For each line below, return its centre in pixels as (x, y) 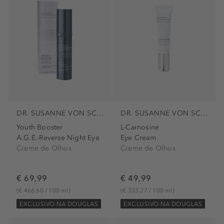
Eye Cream (138, 138)
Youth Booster (40, 127)
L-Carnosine (140, 127)
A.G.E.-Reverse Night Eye (58, 138)
